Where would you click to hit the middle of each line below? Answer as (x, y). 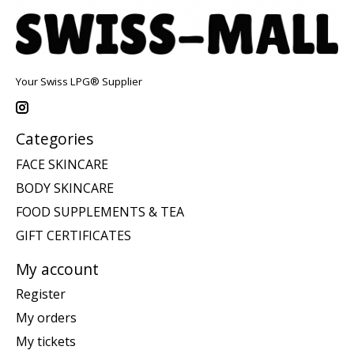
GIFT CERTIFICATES (73, 235)
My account (57, 269)
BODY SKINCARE (65, 188)
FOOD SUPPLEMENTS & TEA (100, 211)
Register (41, 294)
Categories (55, 139)
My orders (46, 318)
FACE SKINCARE (62, 164)
